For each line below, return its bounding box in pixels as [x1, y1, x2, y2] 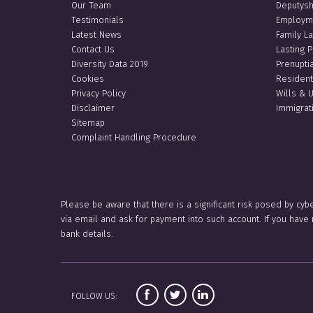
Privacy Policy [71, 87, 126, 99]
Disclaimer [71, 102, 115, 113]
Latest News [71, 29, 122, 40]
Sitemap [71, 117, 105, 128]
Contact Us [71, 43, 115, 54]
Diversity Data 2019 [71, 58, 148, 69]
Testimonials [71, 14, 124, 25]
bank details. [61, 228, 113, 239]
